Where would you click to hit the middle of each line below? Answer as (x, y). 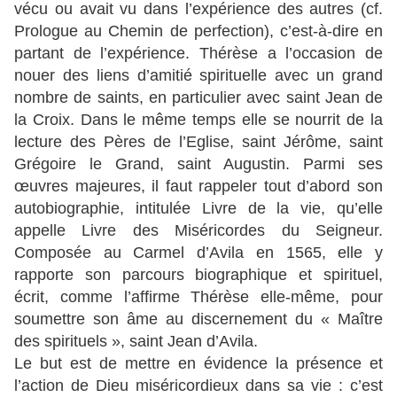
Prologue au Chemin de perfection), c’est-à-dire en (198, 31)
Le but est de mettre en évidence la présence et (198, 364)
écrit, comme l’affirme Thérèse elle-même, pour (198, 297)
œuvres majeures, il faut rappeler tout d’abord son (198, 187)
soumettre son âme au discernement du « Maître (198, 319)
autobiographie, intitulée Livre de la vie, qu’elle (198, 209)
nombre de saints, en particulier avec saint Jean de (198, 98)
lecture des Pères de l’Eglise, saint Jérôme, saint (198, 142)
